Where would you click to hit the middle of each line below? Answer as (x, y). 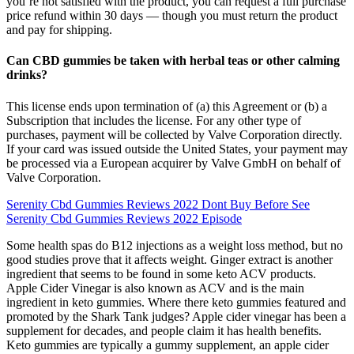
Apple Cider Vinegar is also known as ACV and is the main (155, 288)
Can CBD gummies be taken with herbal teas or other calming (173, 61)
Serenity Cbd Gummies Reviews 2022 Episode (124, 218)
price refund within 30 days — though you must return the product (172, 16)
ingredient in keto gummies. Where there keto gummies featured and (176, 302)
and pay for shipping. (59, 30)
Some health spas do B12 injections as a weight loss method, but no (175, 245)
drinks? (27, 75)
